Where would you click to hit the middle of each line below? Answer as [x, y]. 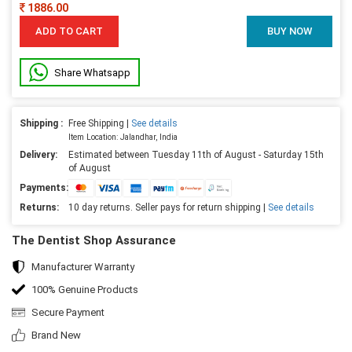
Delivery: [38, 154]
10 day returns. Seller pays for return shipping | [168, 207]
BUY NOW [290, 31]
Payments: [44, 187]
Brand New [56, 335]
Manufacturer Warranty [83, 266]
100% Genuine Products [85, 289]
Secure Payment [68, 312]
